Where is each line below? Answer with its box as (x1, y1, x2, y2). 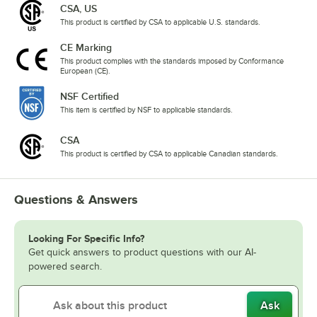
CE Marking (60, 42, 112, 54)
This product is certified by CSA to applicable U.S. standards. (60, 18, 260, 27)
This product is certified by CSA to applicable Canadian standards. (60, 149, 278, 158)
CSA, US (60, 3, 97, 15)
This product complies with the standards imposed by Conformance (60, 57, 284, 66)
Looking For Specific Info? (28, 233, 144, 245)
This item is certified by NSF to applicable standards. (60, 105, 233, 115)
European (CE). (60, 67, 110, 76)
